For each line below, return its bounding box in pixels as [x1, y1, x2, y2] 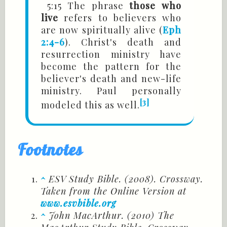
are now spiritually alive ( [41, 24, 163, 36]
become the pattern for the [41, 60, 181, 73]
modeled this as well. [41, 99, 140, 111]
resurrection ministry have [41, 48, 181, 61]
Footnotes [18, 139, 83, 160]
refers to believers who [58, 12, 181, 24]
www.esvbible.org [41, 197, 116, 210]
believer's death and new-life [41, 72, 181, 85]
